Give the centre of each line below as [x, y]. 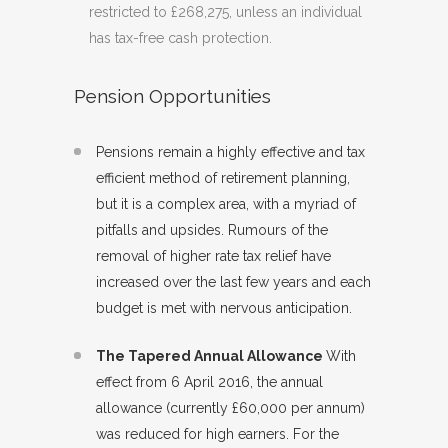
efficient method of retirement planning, [223, 178]
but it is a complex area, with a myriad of [226, 204]
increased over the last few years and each [233, 282]
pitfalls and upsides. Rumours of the [212, 230]
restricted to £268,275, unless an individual [225, 12]
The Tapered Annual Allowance [211, 356]
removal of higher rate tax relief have [213, 256]
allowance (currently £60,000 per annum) [230, 408]
